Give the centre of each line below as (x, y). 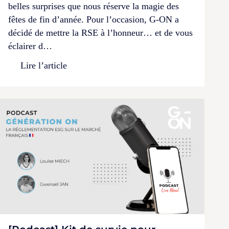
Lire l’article (44, 66)
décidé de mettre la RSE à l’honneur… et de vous (100, 33)
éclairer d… (30, 46)
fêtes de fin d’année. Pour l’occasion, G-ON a (94, 20)
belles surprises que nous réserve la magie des (94, 6)
